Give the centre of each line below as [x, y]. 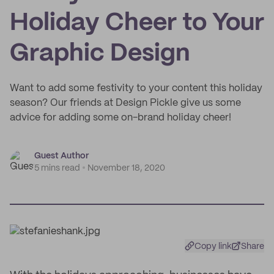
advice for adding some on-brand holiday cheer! [120, 118]
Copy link [213, 246]
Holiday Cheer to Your [137, 23]
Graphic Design [100, 54]
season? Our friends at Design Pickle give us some [125, 103]
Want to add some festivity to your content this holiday [136, 88]
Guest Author [61, 156]
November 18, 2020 [126, 168]
